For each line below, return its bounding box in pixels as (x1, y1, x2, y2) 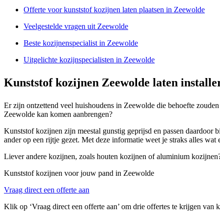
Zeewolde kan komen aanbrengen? (4, 110, 112, 118)
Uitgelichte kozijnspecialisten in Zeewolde (24, 55, 155, 64)
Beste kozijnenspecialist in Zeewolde (24, 38, 138, 47)
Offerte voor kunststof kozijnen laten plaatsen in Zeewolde (24, 5, 205, 14)
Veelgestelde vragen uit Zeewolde (24, 22, 128, 30)
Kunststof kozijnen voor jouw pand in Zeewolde (4, 168, 154, 177)
